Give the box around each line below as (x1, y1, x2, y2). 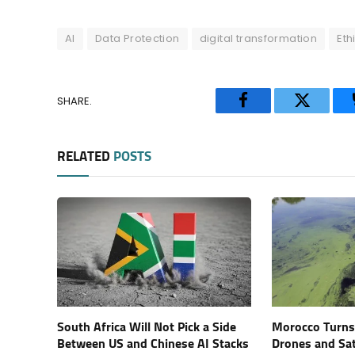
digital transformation (199, 31, 318, 47)
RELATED (57, 151, 113, 165)
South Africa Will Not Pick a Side (57, 321, 236, 334)
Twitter (300, 103, 349, 120)
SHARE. (57, 93, 92, 109)
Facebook (242, 103, 308, 120)
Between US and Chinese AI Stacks (57, 338, 249, 351)
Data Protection (94, 31, 180, 47)
